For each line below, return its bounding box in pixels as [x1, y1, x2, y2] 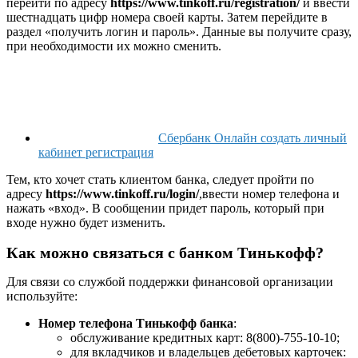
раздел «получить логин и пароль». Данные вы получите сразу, [6, 25, 352, 39]
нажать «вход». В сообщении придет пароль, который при [6, 201, 324, 216]
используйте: [6, 289, 78, 304]
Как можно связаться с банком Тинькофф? [6, 243, 324, 261]
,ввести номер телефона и [199, 187, 340, 201]
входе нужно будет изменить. [6, 216, 165, 230]
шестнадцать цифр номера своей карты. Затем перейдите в [6, 10, 328, 25]
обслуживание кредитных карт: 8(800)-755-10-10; [70, 331, 340, 345]
